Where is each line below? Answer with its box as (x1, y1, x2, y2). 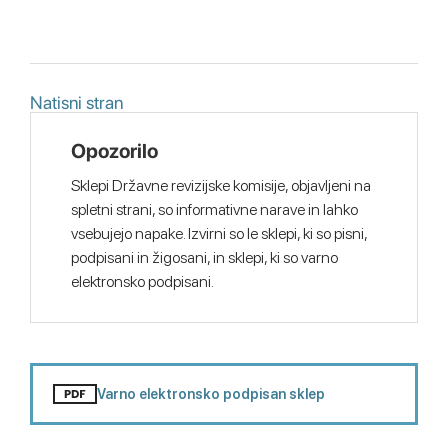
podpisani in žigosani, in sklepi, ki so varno (71, 248, 338, 267)
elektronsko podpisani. (71, 272, 214, 291)
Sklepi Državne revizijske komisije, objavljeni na (71, 176, 371, 195)
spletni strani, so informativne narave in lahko (71, 200, 358, 219)
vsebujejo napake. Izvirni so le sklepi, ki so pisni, (71, 224, 367, 243)
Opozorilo (71, 139, 158, 163)
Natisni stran (30, 92, 123, 113)
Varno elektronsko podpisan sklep (97, 386, 325, 402)
